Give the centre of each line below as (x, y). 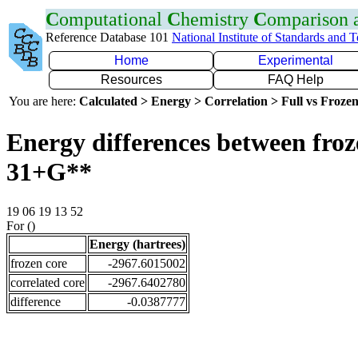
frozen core (39, 263)
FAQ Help (296, 80)
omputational (113, 19)
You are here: (44, 101)
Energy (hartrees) (137, 244)
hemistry (217, 19)
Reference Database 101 (109, 37)
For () (21, 225)
